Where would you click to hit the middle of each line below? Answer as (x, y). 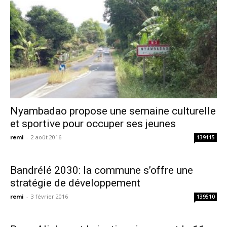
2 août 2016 (46, 137)
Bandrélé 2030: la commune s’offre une (102, 170)
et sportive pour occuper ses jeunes (93, 123)
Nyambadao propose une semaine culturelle (113, 111)
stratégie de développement (75, 183)
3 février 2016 (49, 196)
